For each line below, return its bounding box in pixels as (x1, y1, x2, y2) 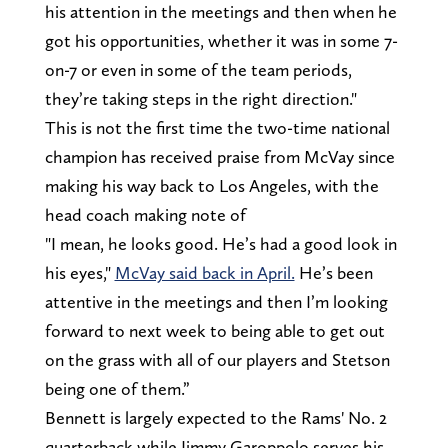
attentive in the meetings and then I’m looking (44, 291, 388, 313)
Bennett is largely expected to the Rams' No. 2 (44, 407, 387, 429)
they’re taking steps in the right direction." (44, 88, 357, 110)
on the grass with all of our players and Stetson (44, 349, 390, 371)
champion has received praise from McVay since (44, 146, 395, 168)
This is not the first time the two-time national (44, 117, 390, 139)
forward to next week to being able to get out (44, 320, 385, 342)
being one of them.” (44, 378, 190, 400)
